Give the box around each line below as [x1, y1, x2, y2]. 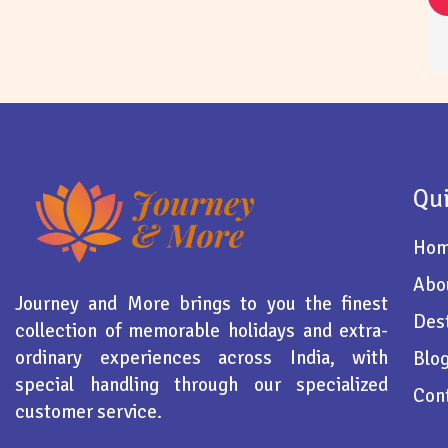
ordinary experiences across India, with [15, 345, 389, 370]
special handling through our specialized [15, 372, 389, 397]
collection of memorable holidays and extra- [15, 318, 389, 343]
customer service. [15, 399, 166, 424]
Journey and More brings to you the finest [15, 291, 389, 316]
